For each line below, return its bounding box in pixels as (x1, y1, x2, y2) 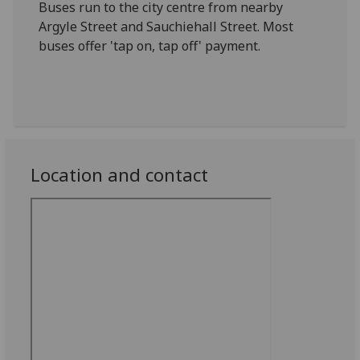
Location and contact (31, 162, 209, 187)
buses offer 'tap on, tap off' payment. (39, 37, 261, 55)
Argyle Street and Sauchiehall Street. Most (39, 18, 294, 35)
